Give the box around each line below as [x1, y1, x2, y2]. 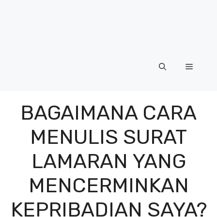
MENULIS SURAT [30, 124, 187, 149]
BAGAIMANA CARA [20, 100, 197, 125]
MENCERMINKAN [28, 173, 189, 198]
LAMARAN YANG [31, 149, 186, 173]
